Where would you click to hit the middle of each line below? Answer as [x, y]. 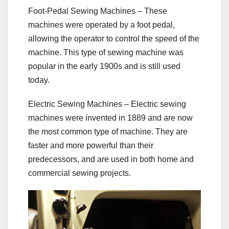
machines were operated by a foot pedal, [101, 25]
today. [39, 80]
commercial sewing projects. [79, 173]
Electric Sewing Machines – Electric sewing [107, 104]
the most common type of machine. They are [108, 132]
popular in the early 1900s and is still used [104, 66]
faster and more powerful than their [91, 146]
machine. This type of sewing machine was [106, 53]
